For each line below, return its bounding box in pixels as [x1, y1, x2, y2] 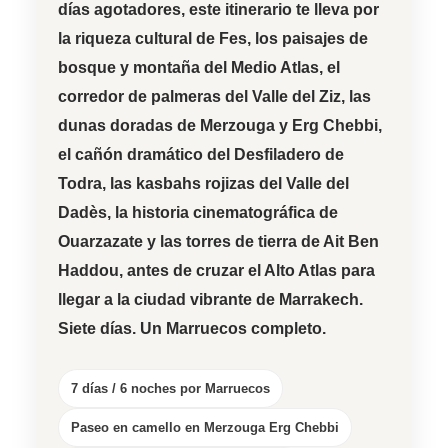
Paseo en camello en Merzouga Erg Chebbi [71, 419, 339, 435]
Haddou [58, 262, 119, 280]
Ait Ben [323, 233, 379, 251]
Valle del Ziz [252, 88, 341, 106]
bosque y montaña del [58, 59, 231, 77]
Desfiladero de [234, 146, 344, 164]
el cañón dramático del [58, 146, 234, 164]
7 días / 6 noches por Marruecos [71, 380, 270, 396]
